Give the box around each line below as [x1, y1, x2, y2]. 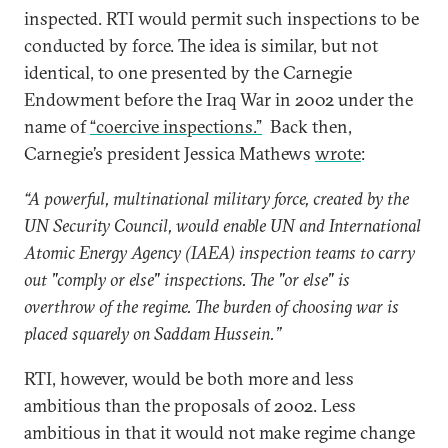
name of [24, 115, 90, 138]
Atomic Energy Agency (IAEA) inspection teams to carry [24, 241, 415, 264]
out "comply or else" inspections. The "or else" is [24, 268, 350, 291]
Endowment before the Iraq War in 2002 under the [24, 88, 413, 111]
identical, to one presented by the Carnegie [24, 61, 352, 84]
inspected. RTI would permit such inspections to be [24, 7, 419, 30]
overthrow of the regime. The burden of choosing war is [24, 295, 399, 318]
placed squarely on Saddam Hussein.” [24, 322, 282, 345]
